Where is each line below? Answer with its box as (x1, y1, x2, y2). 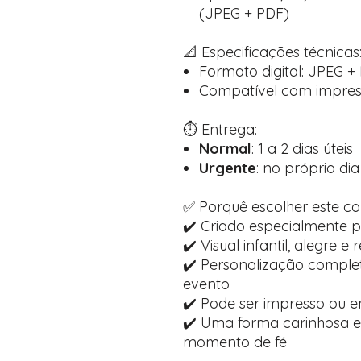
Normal (199, 139, 251, 158)
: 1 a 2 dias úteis (251, 139, 353, 158)
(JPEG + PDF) (199, 4, 289, 23)
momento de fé (183, 333, 287, 351)
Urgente (199, 159, 256, 177)
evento (183, 275, 230, 293)
